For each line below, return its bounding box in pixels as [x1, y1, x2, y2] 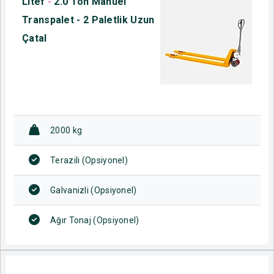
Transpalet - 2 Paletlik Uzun [22, 13, 155, 26]
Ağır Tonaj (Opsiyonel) [50, 215, 139, 225]
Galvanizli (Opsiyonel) [50, 185, 137, 195]
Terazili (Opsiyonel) [50, 155, 128, 165]
